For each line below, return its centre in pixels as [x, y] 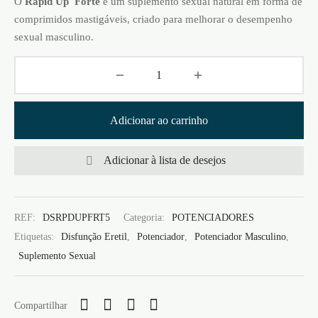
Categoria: [146, 218]
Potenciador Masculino [240, 236]
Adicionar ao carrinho [159, 120]
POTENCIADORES [213, 218]
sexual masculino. [54, 36]
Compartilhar [41, 306]
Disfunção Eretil [94, 236]
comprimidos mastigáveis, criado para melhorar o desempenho [153, 18]
